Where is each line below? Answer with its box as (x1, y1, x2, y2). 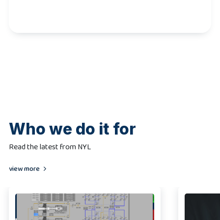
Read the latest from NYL (9, 141, 91, 153)
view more (9, 164, 40, 174)
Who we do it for (9, 119, 136, 138)
